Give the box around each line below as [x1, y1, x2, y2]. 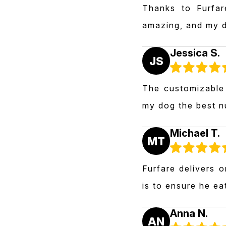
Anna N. [170, 207, 208, 219]
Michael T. [170, 127, 220, 139]
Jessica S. [170, 47, 220, 59]
